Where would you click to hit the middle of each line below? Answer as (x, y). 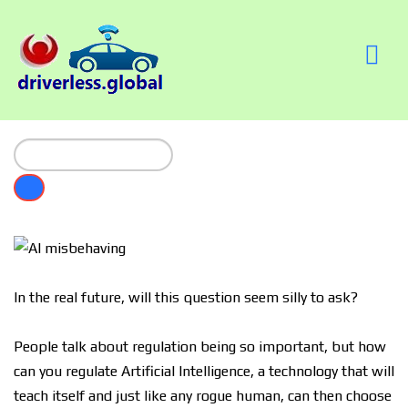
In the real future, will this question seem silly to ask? (186, 297)
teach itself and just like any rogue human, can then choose (203, 396)
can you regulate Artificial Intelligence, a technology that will (204, 371)
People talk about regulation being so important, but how (200, 347)
